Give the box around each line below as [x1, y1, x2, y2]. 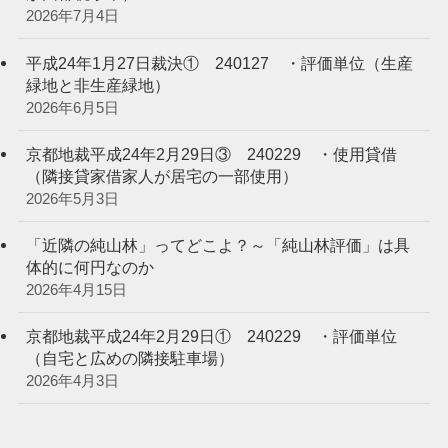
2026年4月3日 [25, 373, 119, 390]
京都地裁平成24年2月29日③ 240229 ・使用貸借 [25, 144, 397, 163]
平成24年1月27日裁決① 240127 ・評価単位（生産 [25, 53, 413, 72]
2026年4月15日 [25, 281, 127, 298]
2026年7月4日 [25, 8, 119, 25]
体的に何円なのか [25, 257, 154, 276]
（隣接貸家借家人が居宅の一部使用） [25, 166, 298, 185]
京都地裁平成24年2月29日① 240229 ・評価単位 [25, 327, 397, 346]
